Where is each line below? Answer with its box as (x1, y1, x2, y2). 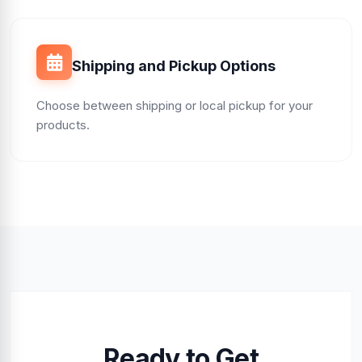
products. (36, 117, 90, 133)
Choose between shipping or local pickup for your (36, 98, 313, 114)
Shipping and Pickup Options (72, 57, 276, 74)
